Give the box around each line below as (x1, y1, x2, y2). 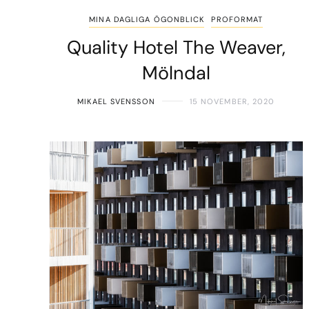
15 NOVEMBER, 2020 (189, 96, 275, 106)
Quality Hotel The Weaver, (66, 34, 286, 59)
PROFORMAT (211, 14, 263, 24)
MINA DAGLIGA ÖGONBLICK (89, 14, 205, 24)
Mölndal (141, 60, 210, 85)
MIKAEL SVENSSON (77, 96, 155, 106)
